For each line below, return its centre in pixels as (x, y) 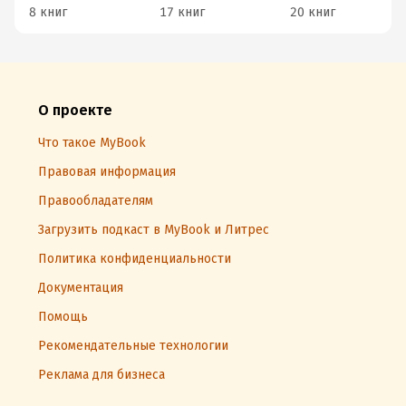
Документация (81, 288)
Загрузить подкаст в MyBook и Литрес (154, 230)
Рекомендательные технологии (133, 346)
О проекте (75, 110)
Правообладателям (96, 201)
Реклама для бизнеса (101, 375)
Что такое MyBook (92, 143)
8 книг (48, 12)
